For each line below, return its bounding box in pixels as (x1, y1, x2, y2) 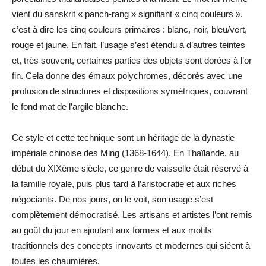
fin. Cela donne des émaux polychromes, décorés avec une (12, 70, 242, 81)
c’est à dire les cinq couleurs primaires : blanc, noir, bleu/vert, (12, 24, 247, 34)
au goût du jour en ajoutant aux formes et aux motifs (12, 224, 212, 235)
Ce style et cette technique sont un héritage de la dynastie (12, 132, 235, 142)
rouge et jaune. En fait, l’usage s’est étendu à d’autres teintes (12, 39, 245, 50)
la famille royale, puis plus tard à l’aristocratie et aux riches (12, 178, 236, 189)
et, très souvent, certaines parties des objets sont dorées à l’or (12, 55, 252, 65)
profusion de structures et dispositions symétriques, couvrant (12, 85, 248, 96)
